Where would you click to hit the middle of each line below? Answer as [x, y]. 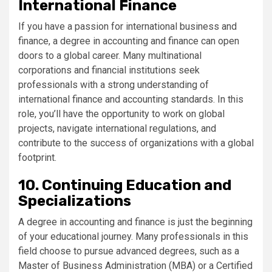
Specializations [75, 201]
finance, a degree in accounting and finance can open [129, 41]
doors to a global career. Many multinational [110, 56]
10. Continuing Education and [125, 185]
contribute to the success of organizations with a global [136, 143]
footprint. [37, 158]
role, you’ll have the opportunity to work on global [121, 114]
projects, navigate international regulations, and [117, 128]
